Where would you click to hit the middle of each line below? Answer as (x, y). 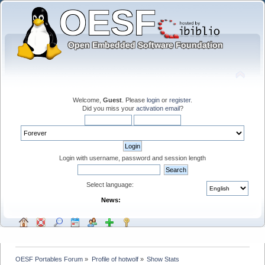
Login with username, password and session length (132, 158)
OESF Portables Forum (49, 259)
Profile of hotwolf (115, 259)
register (180, 100)
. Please (134, 100)
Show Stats (163, 259)
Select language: (111, 184)
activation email (158, 108)
